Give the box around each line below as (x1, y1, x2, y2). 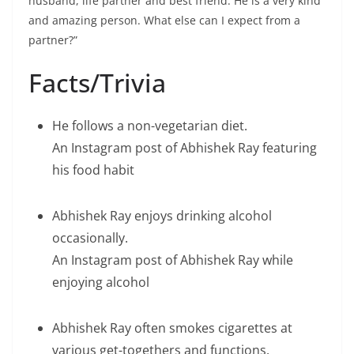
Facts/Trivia (28, 66, 166, 100)
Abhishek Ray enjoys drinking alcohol (52, 207, 272, 224)
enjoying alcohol (52, 273, 149, 291)
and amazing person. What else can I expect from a (28, 13, 300, 28)
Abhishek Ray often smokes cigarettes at (52, 319, 292, 337)
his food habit (52, 161, 134, 179)
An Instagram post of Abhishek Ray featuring (52, 139, 317, 156)
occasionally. (52, 229, 128, 247)
